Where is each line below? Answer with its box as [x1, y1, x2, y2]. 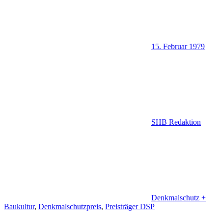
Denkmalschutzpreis [38, 202, 101, 211]
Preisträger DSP [105, 202, 155, 211]
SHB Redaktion [151, 118, 201, 127]
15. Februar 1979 [151, 42, 205, 51]
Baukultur [4, 202, 34, 211]
